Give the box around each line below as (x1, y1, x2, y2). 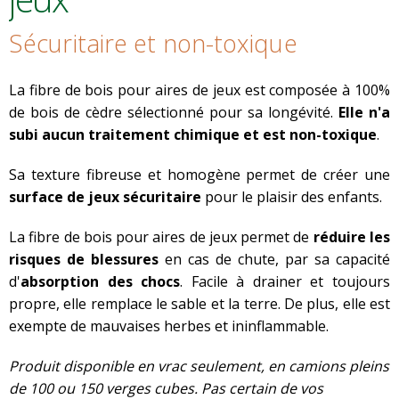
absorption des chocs (20, 272, 181, 292)
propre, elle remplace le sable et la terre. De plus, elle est (9, 294, 390, 314)
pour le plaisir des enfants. (201, 187, 382, 208)
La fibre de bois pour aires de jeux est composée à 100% (9, 80, 390, 101)
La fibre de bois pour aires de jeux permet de (9, 227, 313, 248)
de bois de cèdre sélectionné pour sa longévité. (9, 102, 338, 123)
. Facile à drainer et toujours (180, 272, 391, 292)
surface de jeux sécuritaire (9, 187, 201, 208)
